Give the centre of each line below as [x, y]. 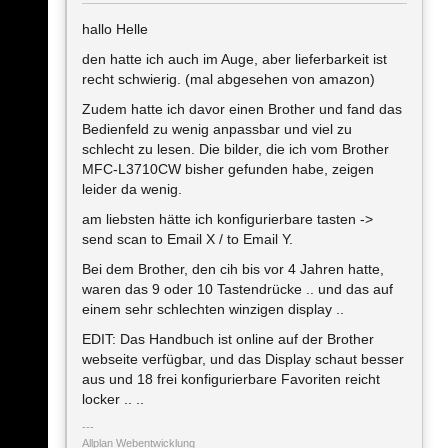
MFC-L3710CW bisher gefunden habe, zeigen [228, 169]
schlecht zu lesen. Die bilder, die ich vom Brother [235, 149]
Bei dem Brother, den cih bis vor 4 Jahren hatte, [233, 269]
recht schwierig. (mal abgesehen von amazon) [228, 79]
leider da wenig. [132, 189]
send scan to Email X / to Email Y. [187, 239]
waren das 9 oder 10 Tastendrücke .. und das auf [237, 289]
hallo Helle [115, 29]
